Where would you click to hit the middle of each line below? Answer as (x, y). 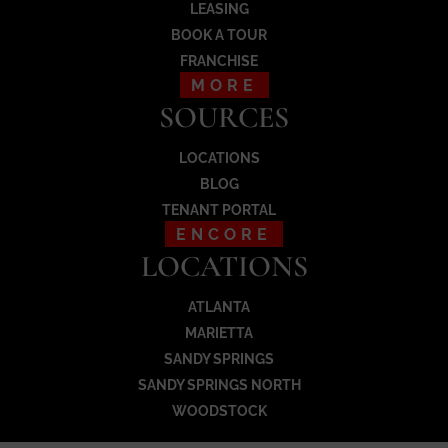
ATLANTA (219, 307)
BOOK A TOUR (219, 35)
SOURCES (224, 118)
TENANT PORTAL (219, 210)
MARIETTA (219, 333)
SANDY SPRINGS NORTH (219, 385)
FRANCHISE (219, 61)
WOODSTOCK (219, 411)
